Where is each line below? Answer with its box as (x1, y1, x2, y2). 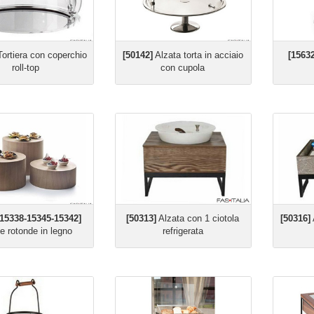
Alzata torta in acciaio (152, 50, 243, 60)
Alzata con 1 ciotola (156, 213, 240, 224)
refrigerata (162, 226, 203, 236)
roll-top (11, 62, 39, 73)
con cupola (161, 62, 205, 73)
